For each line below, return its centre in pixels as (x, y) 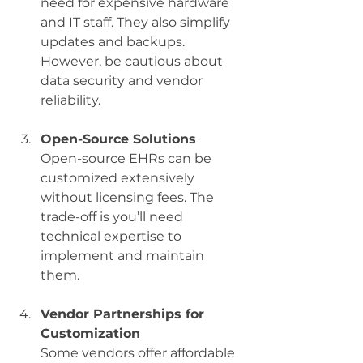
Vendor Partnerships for (124, 314)
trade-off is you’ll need (113, 216)
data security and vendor (123, 80)
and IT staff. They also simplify (137, 22)
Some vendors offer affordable (139, 352)
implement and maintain (124, 255)
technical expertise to (113, 236)
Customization (90, 333)
